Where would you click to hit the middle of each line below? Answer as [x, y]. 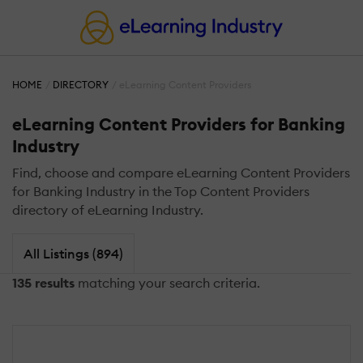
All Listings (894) [73, 253]
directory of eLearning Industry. [108, 210]
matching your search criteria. [167, 282]
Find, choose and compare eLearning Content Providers [181, 173]
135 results [43, 282]
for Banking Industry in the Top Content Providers [162, 192]
